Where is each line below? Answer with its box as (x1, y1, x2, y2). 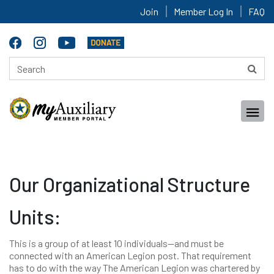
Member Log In (174, 6, 233, 17)
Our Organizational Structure (9, 172, 250, 196)
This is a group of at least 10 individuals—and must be (9, 237, 224, 249)
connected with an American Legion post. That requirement (9, 250, 251, 261)
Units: (9, 205, 65, 228)
